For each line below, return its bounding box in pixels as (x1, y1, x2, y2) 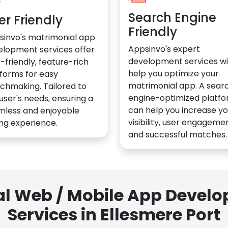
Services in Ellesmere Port (8, 203, 220, 226)
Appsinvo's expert (128, 43, 200, 55)
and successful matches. (128, 128, 227, 140)
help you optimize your (128, 67, 219, 79)
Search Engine (128, 9, 216, 26)
